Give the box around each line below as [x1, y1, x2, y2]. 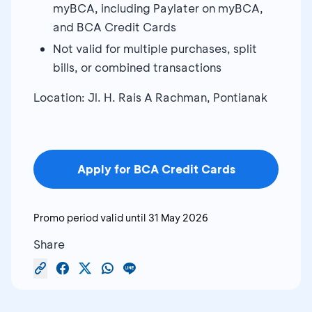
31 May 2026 [148, 210, 208, 224]
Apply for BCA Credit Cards [77, 161, 235, 176]
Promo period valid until [33, 210, 146, 224]
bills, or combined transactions [53, 59, 221, 75]
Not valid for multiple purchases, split [53, 40, 257, 56]
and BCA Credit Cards [53, 19, 176, 34]
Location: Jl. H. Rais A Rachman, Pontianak [33, 89, 267, 104]
